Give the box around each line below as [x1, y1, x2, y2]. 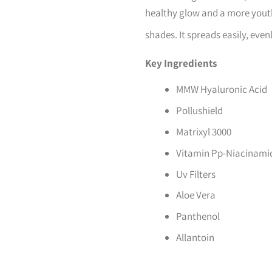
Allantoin [176, 231, 214, 245]
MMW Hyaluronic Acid [176, 83, 267, 97]
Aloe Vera [176, 188, 216, 202]
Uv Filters [176, 167, 216, 181]
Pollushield [176, 104, 223, 118]
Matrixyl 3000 [176, 125, 231, 139]
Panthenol [176, 209, 220, 223]
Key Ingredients [145, 56, 217, 70]
